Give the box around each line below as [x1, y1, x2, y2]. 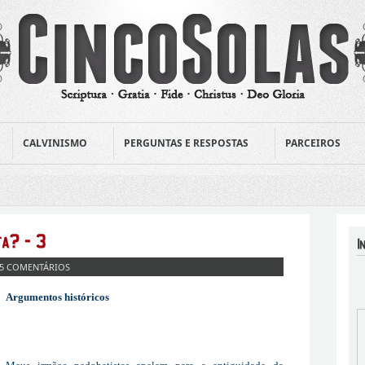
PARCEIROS [285, 136, 341, 150]
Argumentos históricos [6, 290, 110, 303]
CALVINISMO [23, 136, 87, 150]
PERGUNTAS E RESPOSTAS [124, 136, 248, 150]
